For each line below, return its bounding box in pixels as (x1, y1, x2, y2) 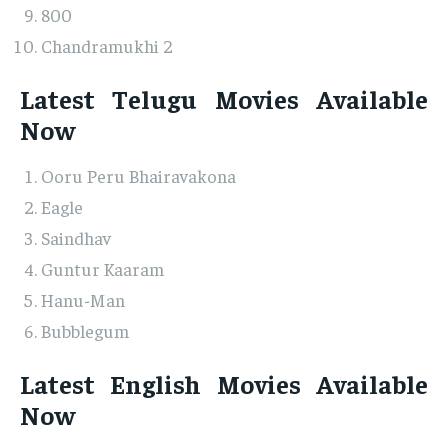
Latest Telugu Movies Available (20, 82, 428, 116)
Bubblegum (41, 319, 129, 343)
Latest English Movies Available (20, 367, 428, 401)
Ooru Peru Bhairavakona (41, 164, 236, 188)
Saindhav (41, 226, 111, 250)
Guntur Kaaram (41, 257, 164, 281)
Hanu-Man (41, 288, 125, 312)
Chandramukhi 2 (41, 34, 173, 58)
